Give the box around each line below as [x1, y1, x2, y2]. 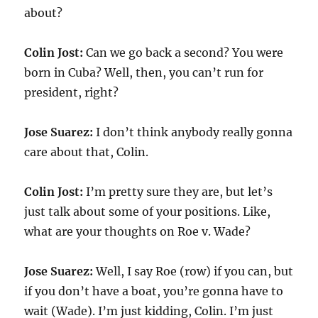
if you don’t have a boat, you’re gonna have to [24, 284, 284, 298]
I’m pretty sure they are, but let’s [83, 185, 273, 199]
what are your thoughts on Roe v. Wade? [24, 224, 251, 238]
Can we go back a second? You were [83, 45, 284, 60]
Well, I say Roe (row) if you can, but [93, 264, 294, 278]
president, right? [24, 85, 119, 99]
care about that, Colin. [24, 145, 149, 159]
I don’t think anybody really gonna [93, 125, 293, 139]
